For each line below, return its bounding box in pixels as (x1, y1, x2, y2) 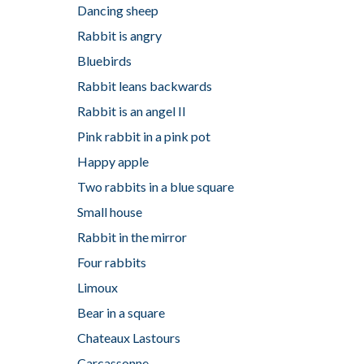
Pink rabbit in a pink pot (76, 128, 210, 144)
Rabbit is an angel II (76, 102, 186, 119)
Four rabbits (76, 253, 146, 270)
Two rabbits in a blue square (76, 178, 234, 194)
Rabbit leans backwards (76, 77, 212, 93)
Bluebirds (76, 52, 132, 68)
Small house (76, 203, 142, 219)
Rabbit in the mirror (76, 228, 187, 245)
